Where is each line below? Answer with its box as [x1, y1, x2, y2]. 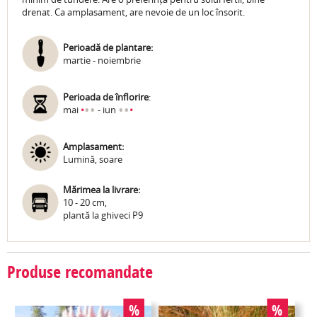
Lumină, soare [63, 153, 122, 166]
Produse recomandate [7, 260, 153, 284]
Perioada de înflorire [63, 91, 149, 104]
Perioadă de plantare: [63, 41, 153, 54]
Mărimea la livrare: [63, 183, 140, 197]
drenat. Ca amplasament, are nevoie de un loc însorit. [22, 6, 245, 19]
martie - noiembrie [63, 54, 141, 67]
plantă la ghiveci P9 [63, 209, 143, 222]
